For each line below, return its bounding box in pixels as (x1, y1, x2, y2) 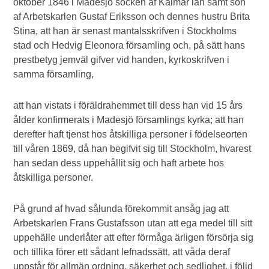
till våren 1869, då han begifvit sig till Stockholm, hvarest (13, 144, 252, 154)
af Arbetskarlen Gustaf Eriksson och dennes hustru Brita (13, 11, 250, 22)
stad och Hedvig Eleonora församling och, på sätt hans (13, 40, 246, 50)
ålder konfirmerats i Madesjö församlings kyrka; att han (13, 115, 244, 125)
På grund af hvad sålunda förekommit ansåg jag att (13, 204, 229, 214)
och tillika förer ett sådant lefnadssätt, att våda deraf (13, 247, 231, 257)
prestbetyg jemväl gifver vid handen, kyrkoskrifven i (13, 55, 230, 65)
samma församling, (13, 69, 94, 79)
